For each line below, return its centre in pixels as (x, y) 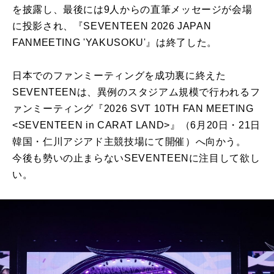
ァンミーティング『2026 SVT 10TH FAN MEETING (133, 109)
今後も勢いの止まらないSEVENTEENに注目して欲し (136, 158)
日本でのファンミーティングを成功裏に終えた (119, 76)
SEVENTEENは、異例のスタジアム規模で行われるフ (136, 92)
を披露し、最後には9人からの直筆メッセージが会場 (132, 10)
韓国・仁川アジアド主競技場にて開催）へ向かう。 (129, 142)
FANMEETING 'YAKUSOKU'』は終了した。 (115, 43)
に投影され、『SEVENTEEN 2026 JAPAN (112, 26)
